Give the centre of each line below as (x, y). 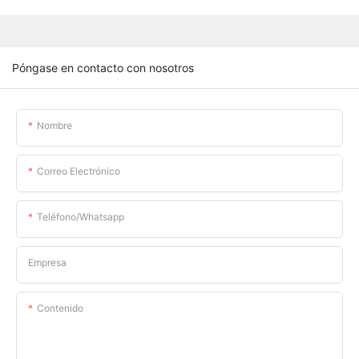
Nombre (54, 125)
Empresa (47, 262)
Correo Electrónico (79, 171)
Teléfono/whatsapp (81, 216)
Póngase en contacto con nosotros (103, 67)
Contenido (60, 308)
